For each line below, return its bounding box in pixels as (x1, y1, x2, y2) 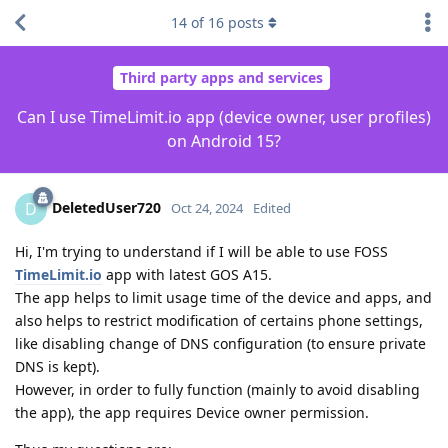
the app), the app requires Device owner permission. (15, 402, 369, 422)
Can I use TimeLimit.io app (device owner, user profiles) (17, 105, 431, 128)
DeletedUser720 (52, 197, 161, 217)
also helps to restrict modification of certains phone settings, (15, 310, 423, 330)
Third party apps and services (120, 68, 323, 88)
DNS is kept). (15, 356, 100, 376)
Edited (253, 198, 291, 217)
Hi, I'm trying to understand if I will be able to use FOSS (15, 241, 388, 261)
